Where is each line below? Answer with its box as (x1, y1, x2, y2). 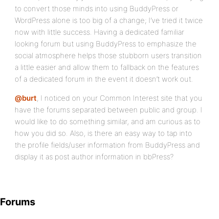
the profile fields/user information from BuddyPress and (15, 140, 200, 150)
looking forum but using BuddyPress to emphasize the (15, 39, 197, 48)
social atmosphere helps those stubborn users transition (15, 51, 202, 60)
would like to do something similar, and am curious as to (15, 117, 200, 126)
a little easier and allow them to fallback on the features (15, 63, 199, 72)
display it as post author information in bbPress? (15, 152, 174, 161)
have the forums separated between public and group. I (15, 105, 202, 114)
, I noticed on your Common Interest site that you (37, 93, 202, 103)
